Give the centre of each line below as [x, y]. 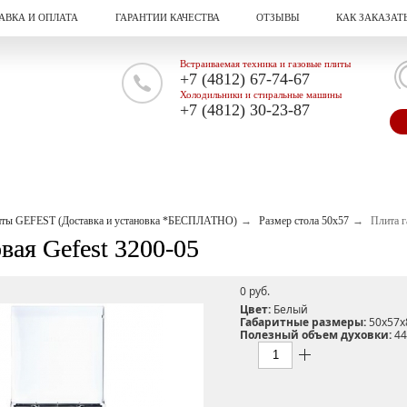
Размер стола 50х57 [304, 221]
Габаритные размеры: [303, 322]
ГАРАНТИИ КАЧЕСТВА [167, 17]
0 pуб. [255, 291]
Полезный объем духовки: [316, 334]
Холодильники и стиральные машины [261, 94]
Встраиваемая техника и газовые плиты [265, 64]
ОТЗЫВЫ [278, 17]
